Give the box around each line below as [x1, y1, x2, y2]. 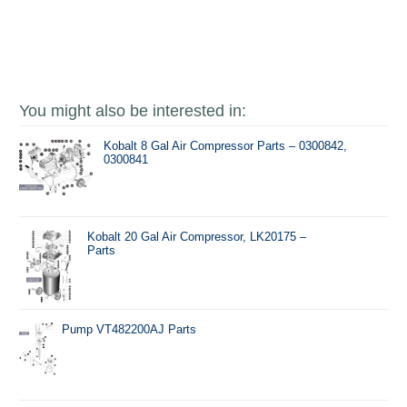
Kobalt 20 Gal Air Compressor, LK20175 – [86, 230, 306, 244]
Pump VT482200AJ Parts [62, 323, 197, 337]
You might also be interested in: [19, 102, 246, 121]
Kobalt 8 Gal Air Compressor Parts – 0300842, [104, 139, 348, 154]
